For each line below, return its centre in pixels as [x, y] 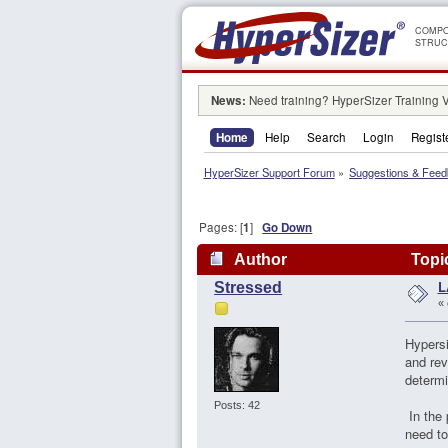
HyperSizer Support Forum [269, 172]
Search [326, 136]
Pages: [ [221, 227]
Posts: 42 [236, 404]
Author [260, 260]
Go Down [287, 228]
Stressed [248, 288]
